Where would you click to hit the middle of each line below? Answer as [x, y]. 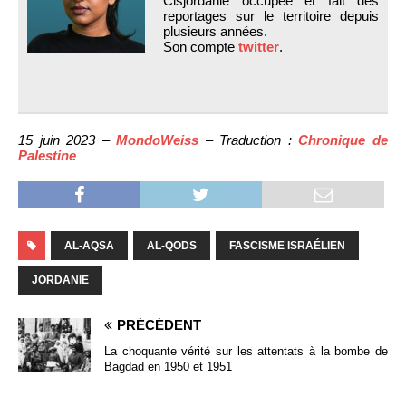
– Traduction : [249, 140]
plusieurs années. [215, 31]
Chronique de [343, 140]
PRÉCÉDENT [159, 324]
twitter [259, 46]
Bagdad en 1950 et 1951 [168, 366]
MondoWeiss [158, 140]
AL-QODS [172, 245]
